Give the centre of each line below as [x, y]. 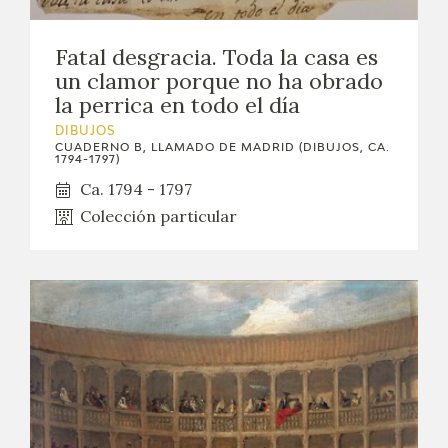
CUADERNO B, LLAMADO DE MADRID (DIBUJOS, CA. [222, 148]
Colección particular [158, 216]
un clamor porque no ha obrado [219, 81]
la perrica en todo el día [177, 105]
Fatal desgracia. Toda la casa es [216, 57]
